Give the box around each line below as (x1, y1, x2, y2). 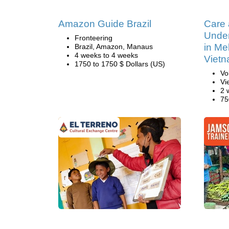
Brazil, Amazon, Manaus (75, 42, 153, 51)
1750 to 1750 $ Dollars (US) (75, 60, 165, 68)
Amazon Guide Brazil (58, 18, 151, 29)
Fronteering (75, 34, 112, 42)
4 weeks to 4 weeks (75, 51, 138, 59)
